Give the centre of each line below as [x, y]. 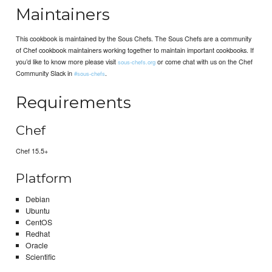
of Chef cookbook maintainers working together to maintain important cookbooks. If [135, 50]
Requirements [74, 103]
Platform [44, 178]
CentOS [39, 222]
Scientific [40, 257]
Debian [37, 199]
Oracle [36, 245]
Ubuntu [37, 210]
